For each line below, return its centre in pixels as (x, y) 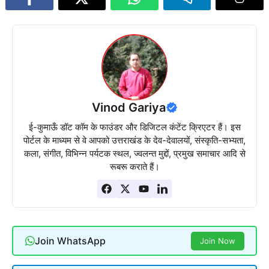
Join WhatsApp (70, 240)
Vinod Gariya (128, 108)
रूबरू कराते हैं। (134, 167)
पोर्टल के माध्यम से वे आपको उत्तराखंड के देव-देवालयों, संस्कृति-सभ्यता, (134, 141)
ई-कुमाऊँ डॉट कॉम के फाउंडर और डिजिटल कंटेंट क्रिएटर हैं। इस (134, 127)
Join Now (217, 240)
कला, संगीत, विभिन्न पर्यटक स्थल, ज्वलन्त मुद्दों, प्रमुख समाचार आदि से (134, 154)
